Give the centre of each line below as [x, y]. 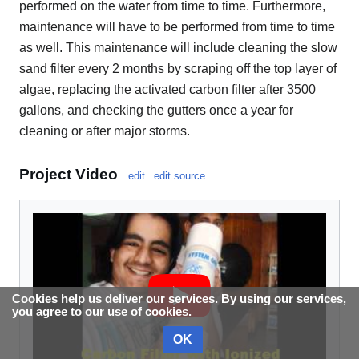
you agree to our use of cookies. [102, 311]
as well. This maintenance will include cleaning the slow [178, 48]
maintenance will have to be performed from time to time [177, 27]
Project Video [69, 174]
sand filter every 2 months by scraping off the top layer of [178, 69]
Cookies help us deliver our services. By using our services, [179, 298]
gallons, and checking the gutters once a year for [156, 111]
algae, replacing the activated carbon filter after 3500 [167, 90]
